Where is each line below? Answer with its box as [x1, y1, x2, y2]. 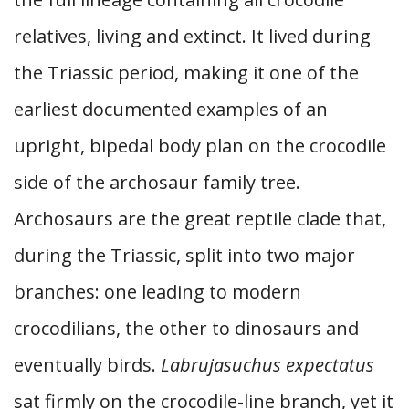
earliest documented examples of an [14, 97, 328, 121]
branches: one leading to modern [14, 279, 301, 304]
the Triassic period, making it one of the [14, 60, 359, 85]
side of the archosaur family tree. [14, 170, 300, 194]
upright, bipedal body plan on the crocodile [14, 133, 386, 158]
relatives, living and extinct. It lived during [14, 24, 371, 48]
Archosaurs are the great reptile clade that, [14, 206, 386, 231]
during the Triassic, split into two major [14, 243, 355, 267]
